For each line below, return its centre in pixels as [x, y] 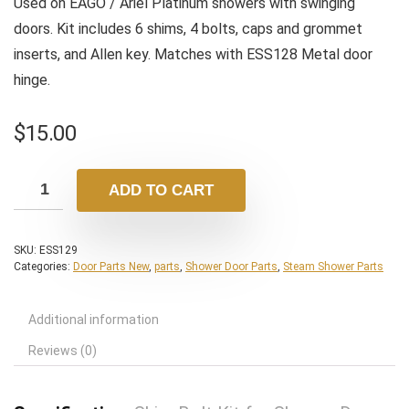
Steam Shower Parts [333, 267]
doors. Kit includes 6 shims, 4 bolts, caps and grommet [188, 29]
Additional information [94, 320]
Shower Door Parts [231, 267]
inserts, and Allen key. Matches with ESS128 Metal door [193, 55]
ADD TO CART [161, 191]
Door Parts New [111, 267]
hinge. [32, 80]
